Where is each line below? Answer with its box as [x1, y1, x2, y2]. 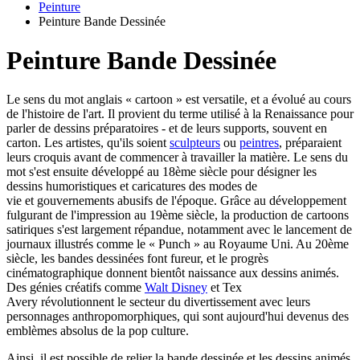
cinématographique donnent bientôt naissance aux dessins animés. [6, 266, 339, 280]
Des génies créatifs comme [6, 280, 145, 295]
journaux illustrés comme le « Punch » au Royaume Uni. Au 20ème [6, 237, 349, 252]
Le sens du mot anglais [6, 92, 125, 107]
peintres [239, 136, 279, 150]
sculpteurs [170, 136, 220, 150]
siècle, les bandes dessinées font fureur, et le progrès [6, 252, 268, 266]
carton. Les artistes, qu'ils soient [6, 136, 170, 150]
